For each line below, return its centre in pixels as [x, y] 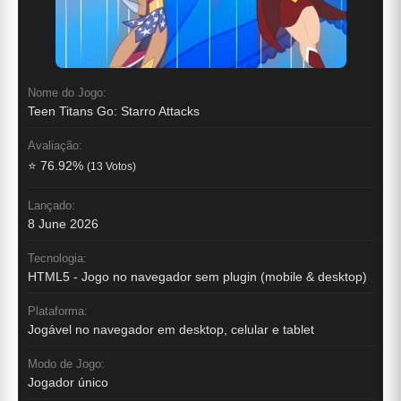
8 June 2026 [63, 224]
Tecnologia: [57, 259]
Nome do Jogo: [67, 93]
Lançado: [51, 206]
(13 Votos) [111, 167]
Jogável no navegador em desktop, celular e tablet [171, 330]
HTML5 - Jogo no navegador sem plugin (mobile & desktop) [197, 277]
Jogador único [68, 383]
